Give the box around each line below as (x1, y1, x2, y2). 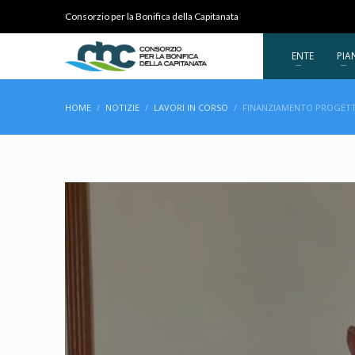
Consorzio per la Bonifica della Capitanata (65, 10, 239, 22)
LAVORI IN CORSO (154, 101, 228, 113)
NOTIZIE (105, 101, 139, 113)
